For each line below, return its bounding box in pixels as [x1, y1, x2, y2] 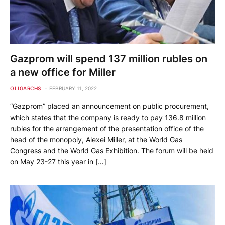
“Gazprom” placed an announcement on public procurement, [10, 102, 209, 111]
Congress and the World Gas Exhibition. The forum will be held [10, 146, 213, 155]
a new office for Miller [10, 66, 116, 79]
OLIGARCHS [10, 85, 41, 92]
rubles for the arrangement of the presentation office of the [10, 124, 204, 133]
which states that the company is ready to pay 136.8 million [10, 113, 206, 122]
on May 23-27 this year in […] [10, 157, 106, 166]
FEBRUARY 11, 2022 [49, 85, 97, 92]
